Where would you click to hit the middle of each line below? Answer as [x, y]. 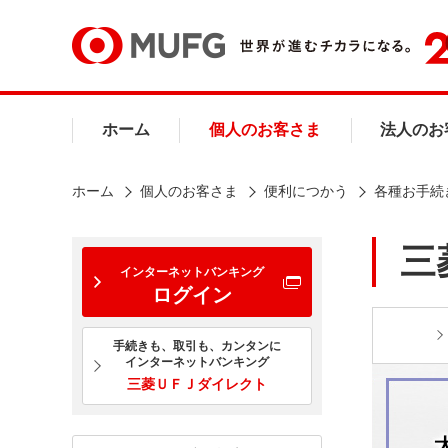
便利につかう [306, 191]
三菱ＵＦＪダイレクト [196, 384]
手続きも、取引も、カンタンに [196, 346]
